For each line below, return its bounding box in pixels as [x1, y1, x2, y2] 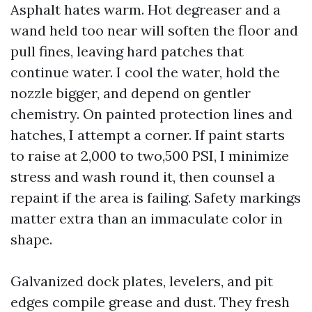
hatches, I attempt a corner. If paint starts [10, 126, 285, 143]
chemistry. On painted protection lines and [10, 105, 292, 123]
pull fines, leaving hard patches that [10, 42, 244, 60]
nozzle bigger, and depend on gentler [10, 84, 251, 102]
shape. [10, 231, 52, 248]
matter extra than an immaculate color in [10, 210, 283, 227]
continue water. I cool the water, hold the [10, 63, 280, 81]
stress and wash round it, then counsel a [10, 168, 275, 185]
